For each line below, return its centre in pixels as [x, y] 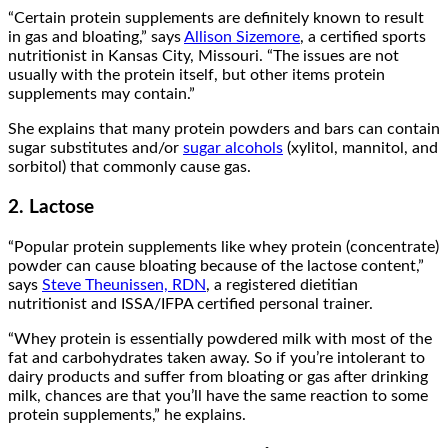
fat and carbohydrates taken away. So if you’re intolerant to [216, 357]
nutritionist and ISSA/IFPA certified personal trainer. [190, 303]
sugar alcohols [233, 148]
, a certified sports [363, 37]
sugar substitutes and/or [95, 148]
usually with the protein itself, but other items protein [196, 75]
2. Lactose [51, 208]
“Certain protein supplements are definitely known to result [216, 18]
